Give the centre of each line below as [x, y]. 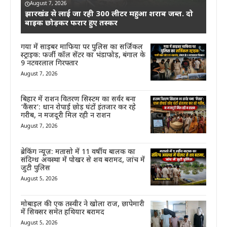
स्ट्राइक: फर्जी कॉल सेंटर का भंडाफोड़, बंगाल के [83, 56]
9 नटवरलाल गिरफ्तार [49, 64]
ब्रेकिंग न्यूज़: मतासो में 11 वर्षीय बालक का [78, 152]
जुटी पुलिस [35, 168]
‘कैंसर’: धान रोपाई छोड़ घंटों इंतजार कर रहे [78, 108]
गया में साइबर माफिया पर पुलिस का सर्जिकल [82, 48]
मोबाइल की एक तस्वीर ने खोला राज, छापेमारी [83, 204]
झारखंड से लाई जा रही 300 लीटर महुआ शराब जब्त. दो [109, 15]
